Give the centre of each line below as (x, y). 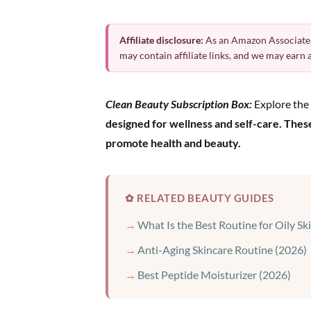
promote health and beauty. (173, 143)
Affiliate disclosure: (161, 40)
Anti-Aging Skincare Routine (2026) (222, 250)
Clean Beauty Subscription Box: (179, 104)
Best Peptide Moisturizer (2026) (214, 275)
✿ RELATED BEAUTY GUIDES (200, 198)
